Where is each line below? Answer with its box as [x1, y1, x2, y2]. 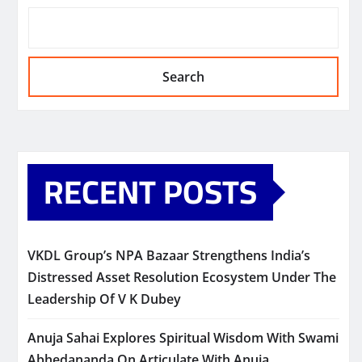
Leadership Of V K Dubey [27, 290, 181, 309]
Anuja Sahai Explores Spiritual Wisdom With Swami [27, 329, 339, 347]
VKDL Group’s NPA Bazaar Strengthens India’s [27, 246, 310, 265]
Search [162, 68, 204, 86]
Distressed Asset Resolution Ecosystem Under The [27, 268, 336, 287]
